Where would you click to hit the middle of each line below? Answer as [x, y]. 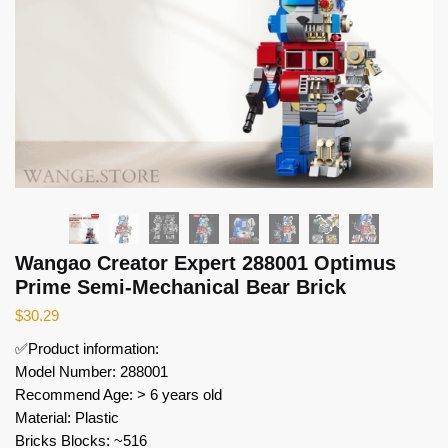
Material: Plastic [67, 417]
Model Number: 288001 [91, 371]
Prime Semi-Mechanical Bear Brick [180, 286]
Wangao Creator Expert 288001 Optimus [205, 262]
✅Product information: [87, 348]
